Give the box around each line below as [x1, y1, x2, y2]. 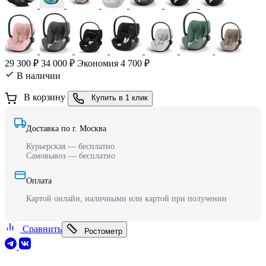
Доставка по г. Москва [26, 123, 106, 133]
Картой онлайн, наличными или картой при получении [26, 194, 227, 203]
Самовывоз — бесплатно [26, 151, 115, 160]
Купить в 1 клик [91, 93, 148, 103]
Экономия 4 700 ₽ [77, 58, 150, 68]
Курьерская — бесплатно [26, 141, 115, 151]
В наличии [17, 70, 61, 81]
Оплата [26, 176, 52, 185]
